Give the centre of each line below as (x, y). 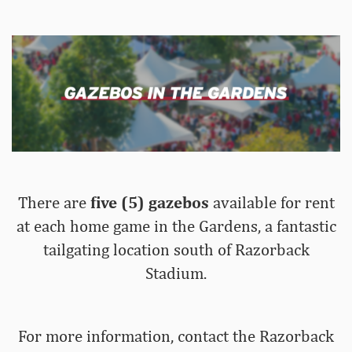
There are (54, 203)
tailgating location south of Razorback (176, 250)
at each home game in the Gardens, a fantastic (176, 226)
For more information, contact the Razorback (176, 336)
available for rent (271, 203)
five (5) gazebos (149, 203)
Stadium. (176, 273)
